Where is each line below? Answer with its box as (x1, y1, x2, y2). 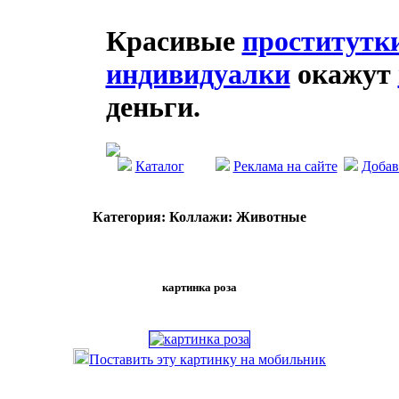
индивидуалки (105, 58, 290, 90)
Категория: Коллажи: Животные (93, 209, 306, 225)
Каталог (134, 159, 184, 174)
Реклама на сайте (232, 159, 338, 174)
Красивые (105, 25, 242, 57)
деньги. (105, 91, 200, 123)
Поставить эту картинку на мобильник (89, 351, 326, 367)
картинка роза (162, 280, 237, 294)
